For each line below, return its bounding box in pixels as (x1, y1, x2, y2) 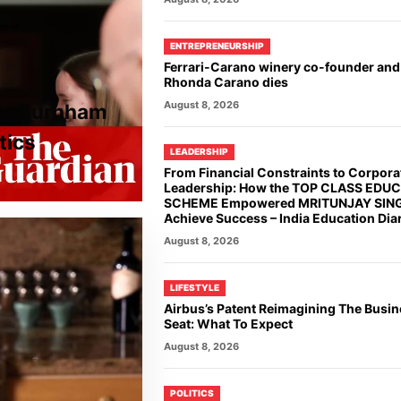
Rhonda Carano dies (163, 74, 288, 90)
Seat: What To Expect (163, 316, 293, 331)
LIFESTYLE (169, 282, 219, 293)
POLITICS (169, 388, 214, 398)
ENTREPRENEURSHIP (169, 40, 264, 51)
